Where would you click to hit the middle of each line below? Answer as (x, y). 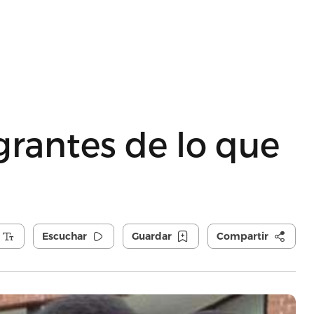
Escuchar (64, 236)
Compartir (242, 236)
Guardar (151, 236)
